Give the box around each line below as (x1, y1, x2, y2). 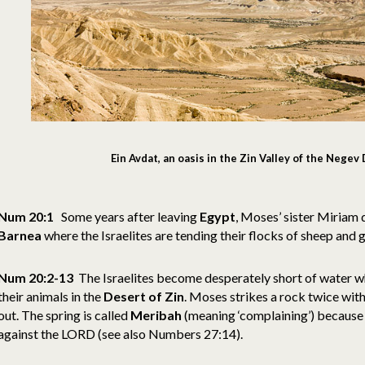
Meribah (130, 306, 182, 323)
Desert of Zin (103, 288, 184, 304)
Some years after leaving (59, 208, 200, 224)
